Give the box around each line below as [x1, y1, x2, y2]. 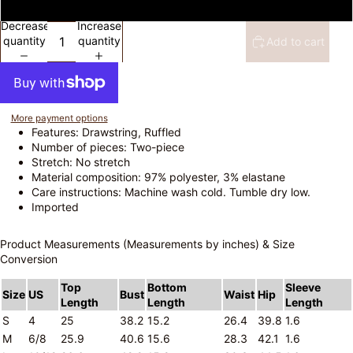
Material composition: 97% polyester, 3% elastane [32, 170, 285, 184]
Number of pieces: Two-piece [32, 140, 184, 154]
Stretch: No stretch [32, 155, 130, 169]
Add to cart [266, 35, 325, 48]
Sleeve [285, 281, 321, 295]
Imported [32, 200, 79, 214]
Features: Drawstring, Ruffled [32, 125, 181, 139]
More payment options [10, 113, 108, 124]
